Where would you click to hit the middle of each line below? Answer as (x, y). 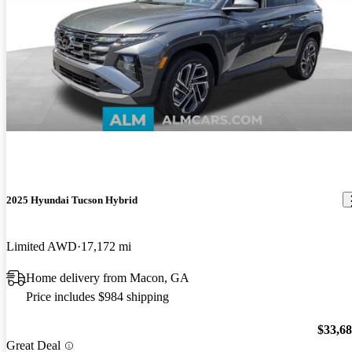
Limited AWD (42, 246)
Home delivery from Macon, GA (108, 277)
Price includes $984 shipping (97, 296)
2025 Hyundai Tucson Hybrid (72, 200)
